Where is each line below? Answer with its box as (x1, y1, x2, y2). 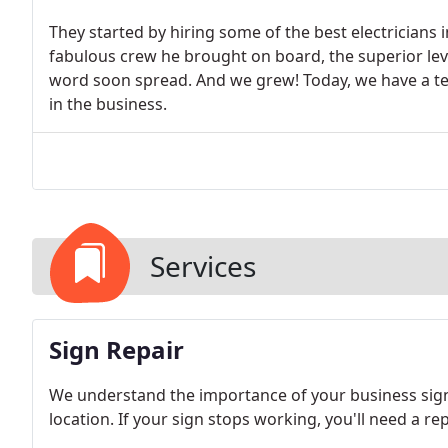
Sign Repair (49, 333, 184, 366)
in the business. (49, 93, 167, 115)
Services (150, 247, 256, 285)
